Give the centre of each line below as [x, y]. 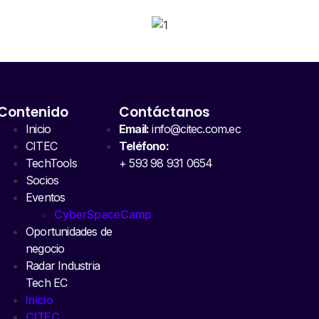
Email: [134, 129]
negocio [45, 249]
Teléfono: [144, 146]
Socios [42, 181]
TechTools [51, 163]
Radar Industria [63, 266]
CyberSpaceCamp [103, 215]
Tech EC [47, 283]
